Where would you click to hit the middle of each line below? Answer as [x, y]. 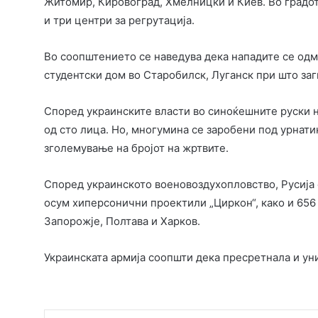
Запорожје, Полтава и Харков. [122, 221]
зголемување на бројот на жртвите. [136, 148]
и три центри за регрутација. [119, 21]
